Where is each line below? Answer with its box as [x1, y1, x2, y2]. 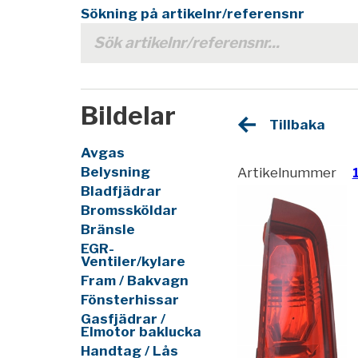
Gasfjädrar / [80, 310, 165, 327]
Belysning [80, 163, 150, 180]
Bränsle [80, 221, 135, 237]
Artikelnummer [237, 164, 336, 181]
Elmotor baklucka [80, 323, 201, 340]
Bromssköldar [80, 201, 177, 218]
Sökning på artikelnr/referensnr [80, 5, 304, 22]
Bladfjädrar [80, 182, 161, 199]
